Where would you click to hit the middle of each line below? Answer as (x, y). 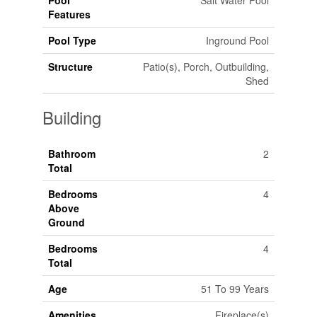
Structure (70, 67)
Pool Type (72, 41)
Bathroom (71, 154)
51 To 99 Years (235, 289)
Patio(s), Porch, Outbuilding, (206, 67)
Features (69, 15)
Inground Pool (237, 41)
